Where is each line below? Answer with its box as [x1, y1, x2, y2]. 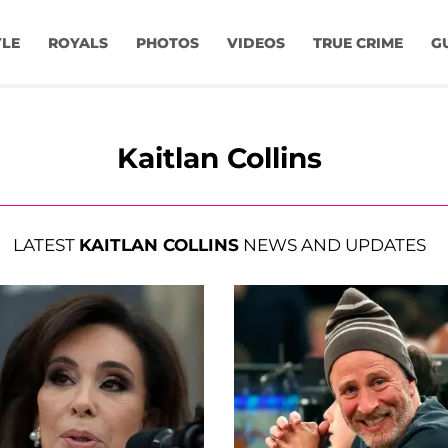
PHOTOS [135, 34, 199, 53]
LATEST [12, 235, 79, 256]
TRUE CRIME [312, 34, 403, 53]
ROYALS [47, 34, 108, 53]
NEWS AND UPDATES [238, 235, 426, 256]
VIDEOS [226, 34, 285, 53]
